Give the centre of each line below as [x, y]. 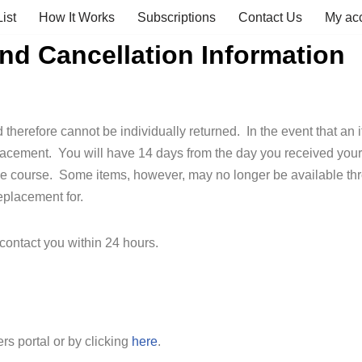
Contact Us [270, 17]
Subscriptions [176, 17]
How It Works [76, 17]
